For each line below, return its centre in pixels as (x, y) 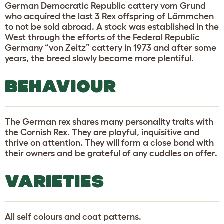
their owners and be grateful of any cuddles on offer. (111, 153)
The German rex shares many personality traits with (109, 122)
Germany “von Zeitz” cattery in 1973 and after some (111, 48)
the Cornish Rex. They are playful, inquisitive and (102, 132)
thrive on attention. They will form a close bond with (109, 143)
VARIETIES (54, 181)
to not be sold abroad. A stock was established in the (112, 27)
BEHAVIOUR (60, 86)
